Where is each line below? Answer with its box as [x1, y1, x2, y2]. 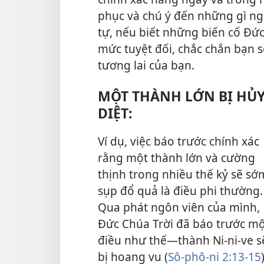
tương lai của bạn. [98, 57, 194, 74]
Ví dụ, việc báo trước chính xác [98, 133, 259, 149]
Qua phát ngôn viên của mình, [98, 199, 260, 215]
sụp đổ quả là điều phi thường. [98, 182, 263, 199]
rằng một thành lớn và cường [98, 149, 255, 166]
